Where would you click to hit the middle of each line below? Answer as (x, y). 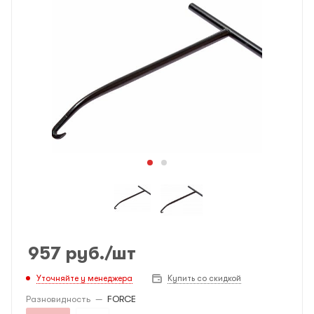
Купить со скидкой (204, 278)
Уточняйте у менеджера (84, 278)
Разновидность (58, 299)
